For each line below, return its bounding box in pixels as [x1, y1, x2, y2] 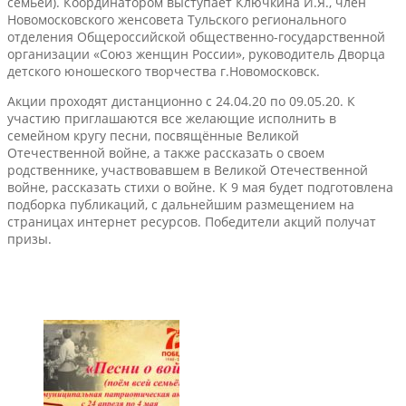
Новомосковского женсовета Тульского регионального [7, 10, 346, 28]
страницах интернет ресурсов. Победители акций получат [7, 212, 376, 230]
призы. [7, 229, 52, 247]
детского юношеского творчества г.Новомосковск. [7, 62, 320, 80]
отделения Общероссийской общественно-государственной [7, 27, 385, 45]
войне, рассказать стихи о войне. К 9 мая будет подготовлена [7, 178, 393, 196]
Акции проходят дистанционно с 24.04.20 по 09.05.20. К [7, 92, 355, 110]
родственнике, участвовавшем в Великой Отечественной [7, 160, 368, 179]
